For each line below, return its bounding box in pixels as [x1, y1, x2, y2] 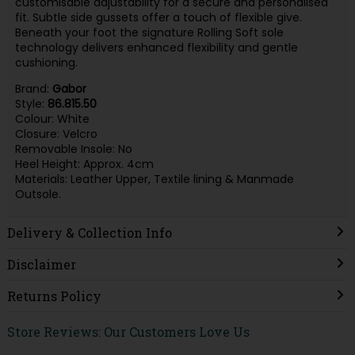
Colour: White [14, 110, 90, 127]
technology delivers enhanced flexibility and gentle [14, 40, 298, 56]
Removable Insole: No [14, 140, 132, 157]
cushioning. [14, 55, 78, 71]
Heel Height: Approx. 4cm [14, 155, 154, 172]
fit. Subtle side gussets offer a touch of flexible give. [14, 10, 302, 26]
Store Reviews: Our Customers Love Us [6, 323, 250, 341]
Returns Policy [6, 288, 101, 305]
